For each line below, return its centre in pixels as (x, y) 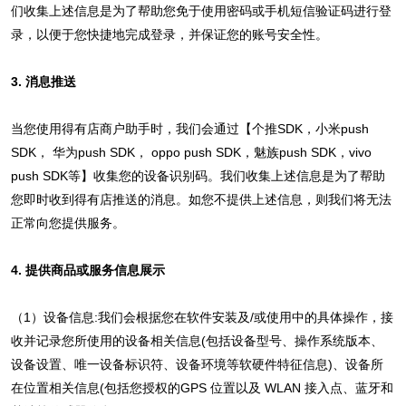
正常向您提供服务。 (68, 222)
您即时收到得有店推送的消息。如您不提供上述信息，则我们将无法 (201, 199)
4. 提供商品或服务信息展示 (87, 270)
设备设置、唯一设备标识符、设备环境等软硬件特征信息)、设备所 (197, 364)
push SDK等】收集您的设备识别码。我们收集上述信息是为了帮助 (198, 175)
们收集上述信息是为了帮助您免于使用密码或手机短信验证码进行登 (201, 10)
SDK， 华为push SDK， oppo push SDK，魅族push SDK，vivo (191, 152)
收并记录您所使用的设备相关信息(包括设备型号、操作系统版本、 (197, 340)
